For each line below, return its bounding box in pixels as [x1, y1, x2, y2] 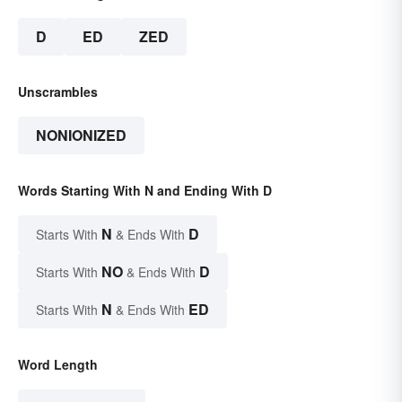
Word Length [18, 355, 98, 374]
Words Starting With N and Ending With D [18, 181, 272, 200]
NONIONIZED [36, 125, 127, 146]
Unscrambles [18, 83, 98, 101]
